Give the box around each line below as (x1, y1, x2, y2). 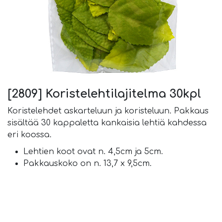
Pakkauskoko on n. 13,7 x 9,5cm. (23, 159, 152, 168)
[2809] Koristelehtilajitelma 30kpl (7, 87, 201, 100)
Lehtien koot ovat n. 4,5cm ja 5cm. (23, 147, 163, 156)
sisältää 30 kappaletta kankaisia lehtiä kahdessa (7, 118, 207, 127)
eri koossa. (7, 130, 52, 139)
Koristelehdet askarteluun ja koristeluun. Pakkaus (7, 107, 209, 115)
